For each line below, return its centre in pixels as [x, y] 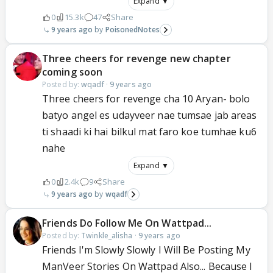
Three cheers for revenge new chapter [136, 58]
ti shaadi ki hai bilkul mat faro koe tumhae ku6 [149, 132]
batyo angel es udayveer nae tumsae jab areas [150, 115]
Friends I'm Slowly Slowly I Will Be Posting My [146, 250]
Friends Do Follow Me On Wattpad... [127, 223]
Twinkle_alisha [107, 236]
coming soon [73, 72]
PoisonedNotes [132, 30]
